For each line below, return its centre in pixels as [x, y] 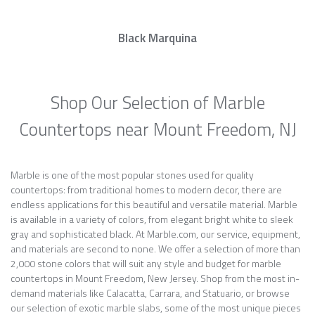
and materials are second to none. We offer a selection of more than [155, 249]
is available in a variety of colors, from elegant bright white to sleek [152, 219]
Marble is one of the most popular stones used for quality [132, 175]
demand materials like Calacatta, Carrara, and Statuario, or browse [150, 293]
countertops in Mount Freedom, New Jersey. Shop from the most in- [155, 278]
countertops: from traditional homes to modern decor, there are [146, 189]
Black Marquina [157, 38]
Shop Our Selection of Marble [157, 103]
